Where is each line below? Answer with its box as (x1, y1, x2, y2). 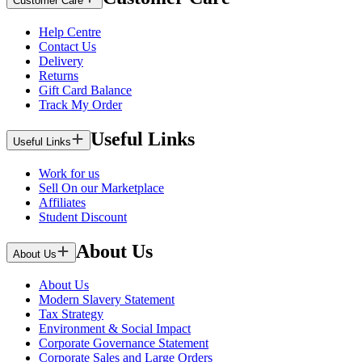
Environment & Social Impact (39, 322, 191, 336)
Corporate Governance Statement (39, 336, 208, 351)
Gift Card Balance (39, 82, 132, 97)
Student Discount (39, 209, 127, 224)
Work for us (39, 166, 99, 180)
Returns (39, 68, 78, 82)
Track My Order (39, 97, 122, 112)
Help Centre (39, 24, 101, 39)
